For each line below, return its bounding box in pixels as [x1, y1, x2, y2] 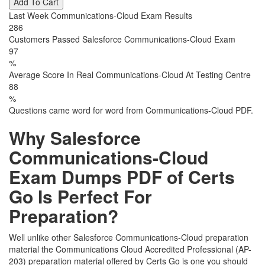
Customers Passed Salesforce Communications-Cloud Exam [9, 33, 235, 45]
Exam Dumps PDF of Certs [9, 164, 235, 189]
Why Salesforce [9, 125, 141, 150]
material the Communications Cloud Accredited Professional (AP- [9, 243, 251, 255]
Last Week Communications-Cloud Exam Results [9, 9, 192, 21]
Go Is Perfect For [9, 183, 152, 209]
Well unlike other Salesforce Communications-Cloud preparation [9, 231, 248, 243]
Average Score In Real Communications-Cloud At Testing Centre [9, 69, 251, 80]
